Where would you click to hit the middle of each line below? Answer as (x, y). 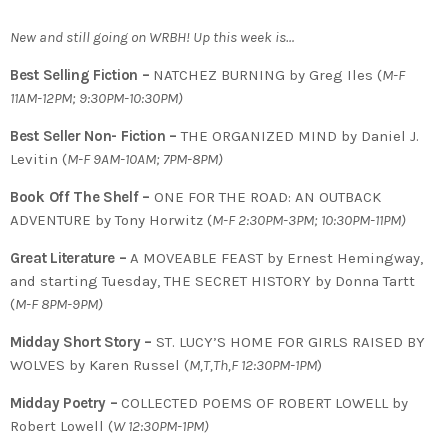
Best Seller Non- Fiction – (95, 135)
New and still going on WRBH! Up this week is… (152, 36)
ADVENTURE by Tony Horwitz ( (111, 219)
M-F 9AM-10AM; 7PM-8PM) (145, 158)
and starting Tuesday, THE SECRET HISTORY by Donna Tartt (212, 280)
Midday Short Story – (83, 341)
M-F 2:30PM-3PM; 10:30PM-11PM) (309, 219)
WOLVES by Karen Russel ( (99, 364)
